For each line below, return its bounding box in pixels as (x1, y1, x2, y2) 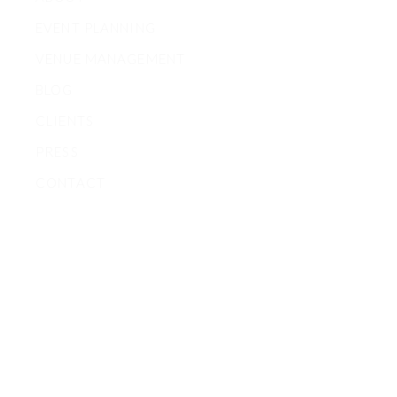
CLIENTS (35, 113, 94, 129)
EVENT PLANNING (35, 19, 156, 36)
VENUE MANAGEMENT (35, 51, 185, 67)
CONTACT (35, 175, 105, 191)
